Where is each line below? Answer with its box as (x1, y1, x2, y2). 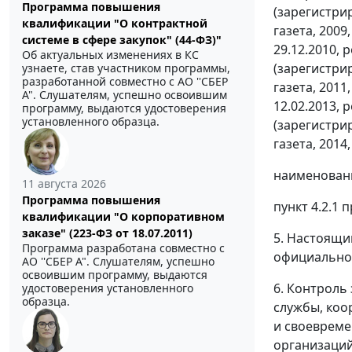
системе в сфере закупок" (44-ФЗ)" (22, 32, 222, 48)
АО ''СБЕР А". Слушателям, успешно (22, 254, 214, 269)
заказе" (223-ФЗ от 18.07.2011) (22, 225, 192, 241)
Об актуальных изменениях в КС (22, 47, 199, 63)
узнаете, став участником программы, (22, 60, 230, 76)
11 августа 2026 (22, 176, 106, 192)
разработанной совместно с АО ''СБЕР (22, 74, 228, 90)
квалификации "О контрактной (22, 16, 207, 31)
